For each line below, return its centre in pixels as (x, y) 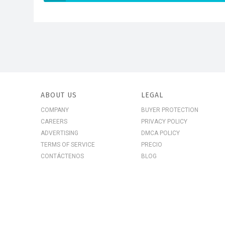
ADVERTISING (59, 133)
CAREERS (54, 122)
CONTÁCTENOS (62, 156)
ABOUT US (59, 95)
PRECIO (152, 145)
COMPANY (54, 110)
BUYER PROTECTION (170, 110)
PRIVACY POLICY (164, 122)
